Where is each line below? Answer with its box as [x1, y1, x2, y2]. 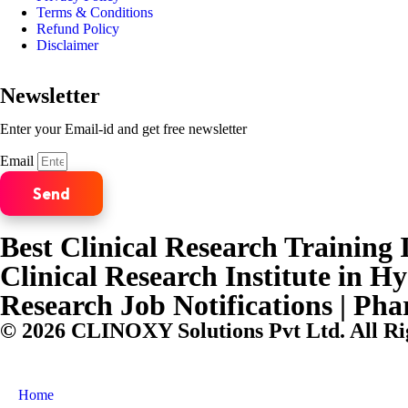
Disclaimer [36, 37, 98, 53]
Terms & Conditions [36, 5, 153, 20]
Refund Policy [36, 21, 119, 36]
